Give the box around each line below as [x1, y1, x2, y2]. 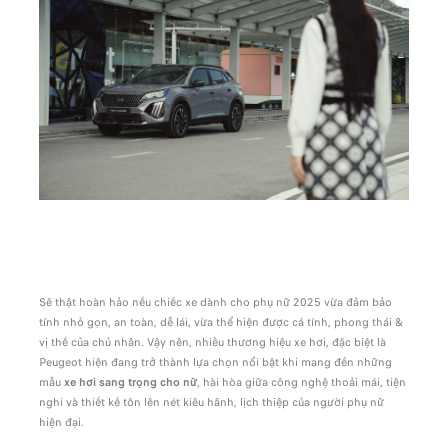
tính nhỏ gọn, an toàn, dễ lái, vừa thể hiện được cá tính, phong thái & [38, 313, 403, 330]
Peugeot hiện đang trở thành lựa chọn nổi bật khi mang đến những [38, 353, 392, 370]
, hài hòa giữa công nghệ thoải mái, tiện [196, 373, 406, 390]
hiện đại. [38, 413, 84, 430]
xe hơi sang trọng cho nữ [60, 373, 197, 390]
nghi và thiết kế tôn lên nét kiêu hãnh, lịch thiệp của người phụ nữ [38, 393, 384, 410]
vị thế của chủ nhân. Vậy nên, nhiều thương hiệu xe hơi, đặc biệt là [38, 333, 386, 350]
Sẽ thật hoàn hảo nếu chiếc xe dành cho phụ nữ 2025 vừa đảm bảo [38, 293, 392, 310]
